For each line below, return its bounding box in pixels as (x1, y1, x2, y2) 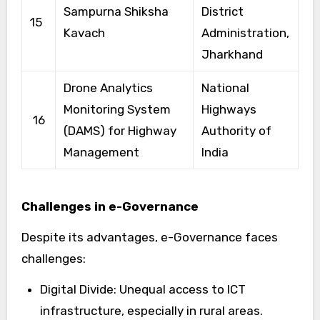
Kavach (63, 25, 105, 40)
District (201, 4, 244, 19)
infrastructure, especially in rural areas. (39, 303, 263, 318)
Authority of (201, 123, 271, 138)
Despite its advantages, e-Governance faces (21, 229, 278, 244)
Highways (201, 101, 256, 116)
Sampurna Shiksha (63, 4, 169, 19)
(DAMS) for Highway (63, 123, 176, 138)
